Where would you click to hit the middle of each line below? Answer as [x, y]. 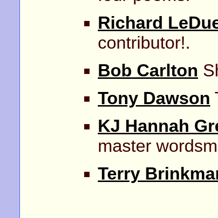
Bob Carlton [148, 70]
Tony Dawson [154, 98]
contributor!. [144, 43]
